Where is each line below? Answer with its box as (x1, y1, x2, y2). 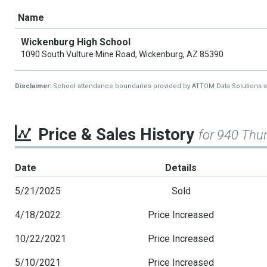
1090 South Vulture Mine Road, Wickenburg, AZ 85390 (21, 49, 223, 59)
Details (165, 162, 197, 173)
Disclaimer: (15, 82, 53, 90)
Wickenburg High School (21, 36, 131, 48)
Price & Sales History (38, 125, 198, 144)
